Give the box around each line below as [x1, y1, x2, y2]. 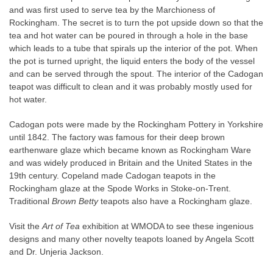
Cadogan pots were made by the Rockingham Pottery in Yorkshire [9, 119, 263, 129]
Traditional [9, 196, 52, 206]
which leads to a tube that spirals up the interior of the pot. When [9, 43, 258, 53]
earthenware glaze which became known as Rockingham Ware [9, 145, 251, 155]
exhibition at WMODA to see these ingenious [80, 221, 253, 231]
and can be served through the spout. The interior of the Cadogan [9, 69, 263, 79]
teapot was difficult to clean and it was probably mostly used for [9, 82, 252, 91]
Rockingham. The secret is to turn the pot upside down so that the [9, 18, 263, 27]
